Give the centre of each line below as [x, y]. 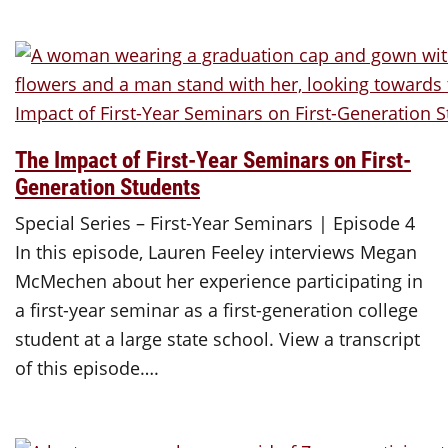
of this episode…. [87, 367]
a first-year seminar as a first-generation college [216, 309]
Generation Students [107, 185]
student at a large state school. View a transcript [217, 338]
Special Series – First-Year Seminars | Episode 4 [215, 222]
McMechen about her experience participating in [219, 280]
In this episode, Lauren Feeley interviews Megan [216, 251]
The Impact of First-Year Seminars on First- [213, 158]
